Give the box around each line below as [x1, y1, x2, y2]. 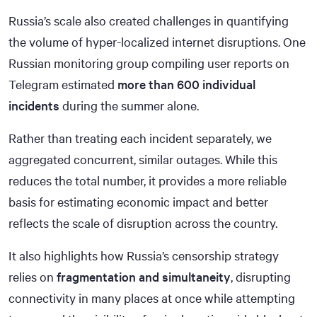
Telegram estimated [8, 75, 117, 93]
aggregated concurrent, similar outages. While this [8, 150, 277, 168]
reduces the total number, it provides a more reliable [8, 171, 287, 189]
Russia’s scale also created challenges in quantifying [8, 11, 289, 29]
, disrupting [231, 267, 291, 285]
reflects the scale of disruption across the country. [8, 214, 277, 231]
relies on [8, 267, 57, 285]
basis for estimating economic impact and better [8, 192, 268, 210]
